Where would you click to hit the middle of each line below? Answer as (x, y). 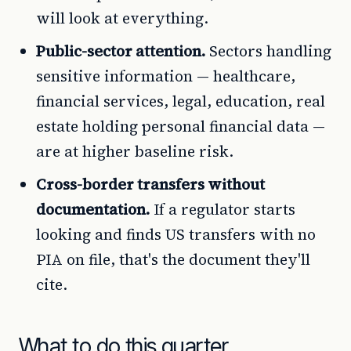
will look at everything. (122, 18)
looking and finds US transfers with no (176, 234)
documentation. (93, 209)
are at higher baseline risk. (135, 151)
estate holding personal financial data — (181, 126)
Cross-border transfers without (150, 184)
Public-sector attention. (121, 51)
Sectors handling (268, 51)
